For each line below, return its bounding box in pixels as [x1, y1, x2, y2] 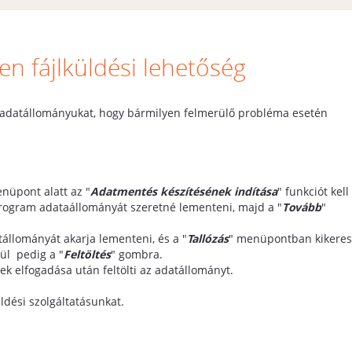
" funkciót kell [277, 183, 349, 199]
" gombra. [111, 246, 163, 262]
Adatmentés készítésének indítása [90, 183, 277, 199]
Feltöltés [64, 246, 111, 262]
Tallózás [187, 230, 229, 246]
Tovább [282, 199, 321, 214]
